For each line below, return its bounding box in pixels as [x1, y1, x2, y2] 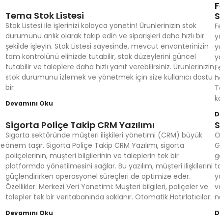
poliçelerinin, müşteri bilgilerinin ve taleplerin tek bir [5, 151, 179, 161]
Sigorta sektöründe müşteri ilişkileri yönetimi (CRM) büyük [5, 130, 202, 140]
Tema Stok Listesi [5, 9, 84, 22]
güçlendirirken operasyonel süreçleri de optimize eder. [5, 171, 191, 181]
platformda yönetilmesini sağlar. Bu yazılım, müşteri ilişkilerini [5, 161, 213, 171]
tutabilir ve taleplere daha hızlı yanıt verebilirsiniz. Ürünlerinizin [5, 62, 214, 72]
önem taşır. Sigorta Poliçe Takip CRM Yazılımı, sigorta [5, 140, 184, 150]
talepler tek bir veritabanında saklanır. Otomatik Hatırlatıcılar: [5, 192, 212, 202]
